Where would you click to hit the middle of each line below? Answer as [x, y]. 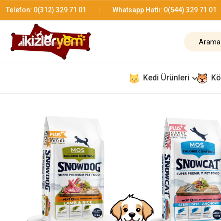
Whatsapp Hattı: [138, 10]
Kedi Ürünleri [166, 78]
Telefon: [20, 10]
